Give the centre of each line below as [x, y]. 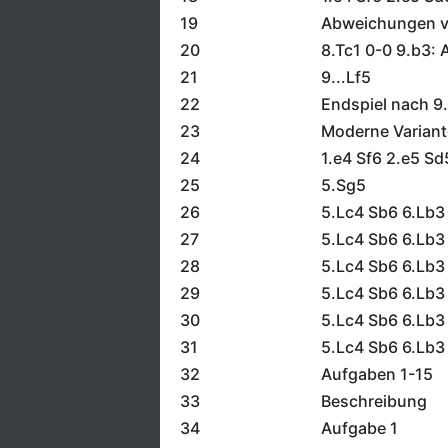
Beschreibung [373, 401]
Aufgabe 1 [359, 428]
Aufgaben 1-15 [376, 374]
